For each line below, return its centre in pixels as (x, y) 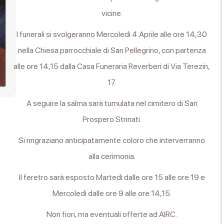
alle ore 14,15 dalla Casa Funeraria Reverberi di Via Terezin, (112, 66)
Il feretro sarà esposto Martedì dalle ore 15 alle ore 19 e (112, 177)
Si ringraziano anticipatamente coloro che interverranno (112, 140)
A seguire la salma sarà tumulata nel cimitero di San (112, 103)
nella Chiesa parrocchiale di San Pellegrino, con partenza (112, 50)
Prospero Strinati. (112, 119)
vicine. (112, 13)
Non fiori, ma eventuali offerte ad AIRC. (112, 214)
